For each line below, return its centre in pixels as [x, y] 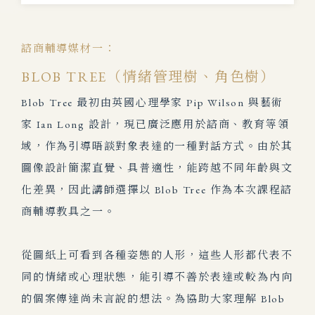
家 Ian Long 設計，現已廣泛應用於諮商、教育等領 [155, 124]
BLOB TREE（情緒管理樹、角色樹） [148, 76]
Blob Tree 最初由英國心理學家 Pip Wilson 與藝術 [153, 102]
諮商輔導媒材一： [69, 48]
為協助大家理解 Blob [230, 298]
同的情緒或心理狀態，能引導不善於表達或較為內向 [157, 276]
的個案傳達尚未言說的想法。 [98, 298]
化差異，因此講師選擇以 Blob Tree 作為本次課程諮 [157, 189]
